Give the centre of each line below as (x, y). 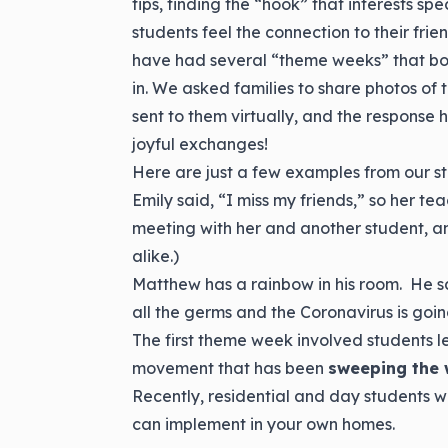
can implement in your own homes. (263, 424)
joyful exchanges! (200, 144)
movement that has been (230, 368)
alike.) (155, 256)
